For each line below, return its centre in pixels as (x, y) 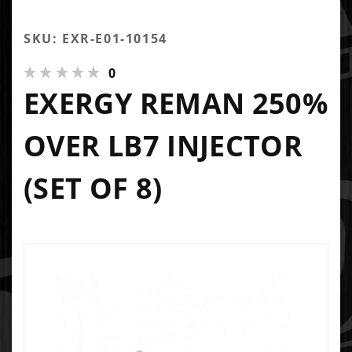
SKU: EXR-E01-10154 (95, 38)
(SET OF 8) (93, 188)
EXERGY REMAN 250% (176, 103)
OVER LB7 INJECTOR (163, 145)
